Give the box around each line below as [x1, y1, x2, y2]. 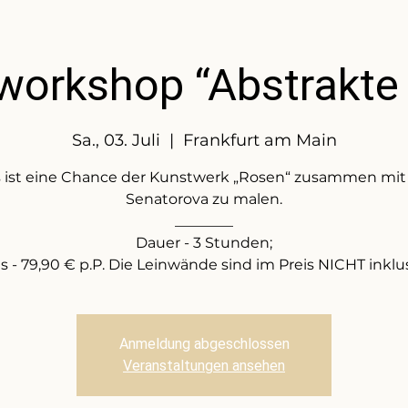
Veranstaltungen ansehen [123, 356, 285, 374]
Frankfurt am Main [182, 129, 337, 150]
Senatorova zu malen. [126, 189, 282, 208]
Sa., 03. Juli [71, 129, 160, 150]
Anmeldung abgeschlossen [118, 334, 290, 352]
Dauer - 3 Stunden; [136, 233, 272, 251]
